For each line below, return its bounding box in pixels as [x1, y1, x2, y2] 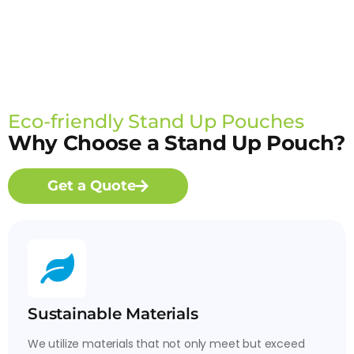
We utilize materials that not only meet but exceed [28, 335, 305, 352]
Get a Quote [47, 176, 136, 194]
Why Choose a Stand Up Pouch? [8, 130, 345, 156]
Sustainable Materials [28, 303, 198, 323]
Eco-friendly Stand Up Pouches [8, 109, 304, 133]
